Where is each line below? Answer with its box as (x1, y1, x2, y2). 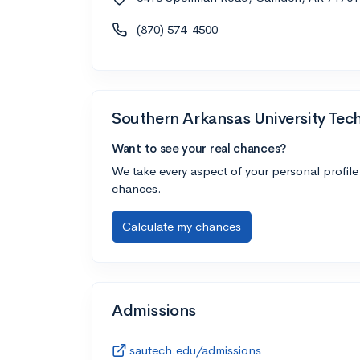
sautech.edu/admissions (129, 342, 261, 358)
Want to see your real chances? (112, 140, 286, 156)
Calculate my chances (122, 218, 241, 234)
